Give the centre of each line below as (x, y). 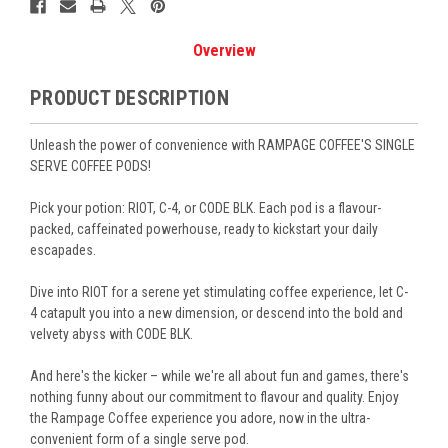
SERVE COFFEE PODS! (90, 165)
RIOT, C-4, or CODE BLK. (192, 207)
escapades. (63, 249)
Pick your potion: (79, 207)
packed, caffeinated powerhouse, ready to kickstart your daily (204, 228)
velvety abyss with (83, 333)
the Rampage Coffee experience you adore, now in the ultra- (200, 417)
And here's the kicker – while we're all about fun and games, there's (219, 375)
